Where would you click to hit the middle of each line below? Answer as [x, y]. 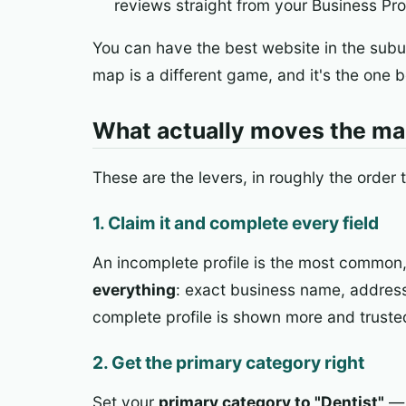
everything [134, 290]
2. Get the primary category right [228, 363]
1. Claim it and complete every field [236, 222]
